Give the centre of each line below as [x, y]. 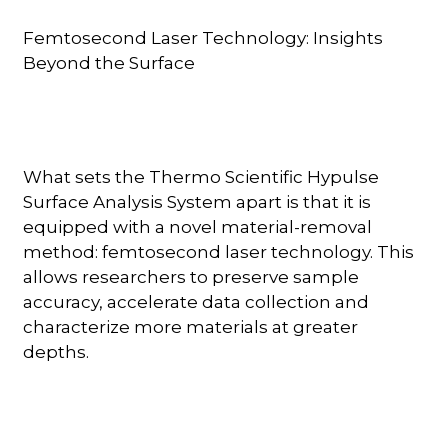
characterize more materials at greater [191, 326]
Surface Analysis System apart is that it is [197, 201]
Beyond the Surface [109, 62]
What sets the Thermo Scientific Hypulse [201, 176]
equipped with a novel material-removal [198, 226]
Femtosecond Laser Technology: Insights [203, 37]
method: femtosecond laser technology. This [219, 251]
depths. [56, 351]
